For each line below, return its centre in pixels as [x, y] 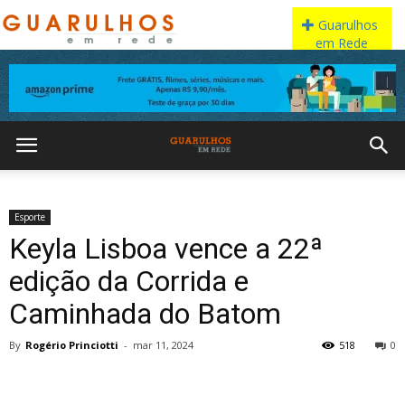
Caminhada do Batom [145, 314]
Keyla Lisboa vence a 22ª [166, 249]
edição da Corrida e [129, 281]
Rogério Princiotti [72, 345]
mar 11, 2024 [163, 345]
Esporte [30, 217]
